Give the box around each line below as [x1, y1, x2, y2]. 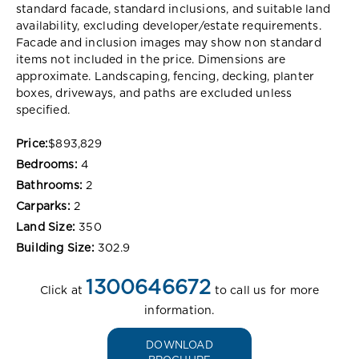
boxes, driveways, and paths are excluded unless [16, 87, 292, 99]
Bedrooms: [16, 159, 78, 171]
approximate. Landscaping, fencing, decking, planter [16, 71, 315, 83]
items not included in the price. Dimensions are [16, 54, 286, 66]
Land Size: [16, 221, 75, 233]
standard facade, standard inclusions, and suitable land [16, 3, 331, 15]
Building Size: [16, 242, 95, 254]
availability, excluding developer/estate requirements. [16, 20, 321, 32]
